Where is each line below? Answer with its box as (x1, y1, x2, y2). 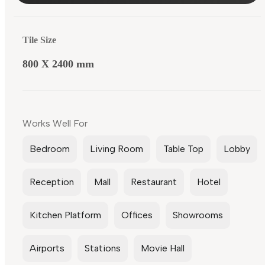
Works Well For (22, 118, 88, 130)
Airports (30, 243, 64, 254)
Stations (85, 243, 121, 254)
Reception (30, 176, 74, 188)
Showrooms (173, 209, 223, 221)
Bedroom (30, 143, 70, 155)
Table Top (163, 143, 203, 155)
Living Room (90, 143, 143, 155)
